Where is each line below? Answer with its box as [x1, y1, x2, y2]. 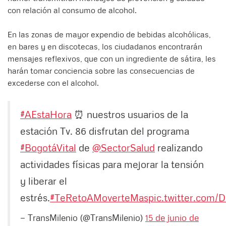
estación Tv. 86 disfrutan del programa [20, 124, 189, 137]
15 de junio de [145, 211, 199, 223]
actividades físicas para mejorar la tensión [20, 157, 204, 170]
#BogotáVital [20, 141, 76, 153]
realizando [155, 141, 203, 153]
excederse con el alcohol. [8, 77, 99, 88]
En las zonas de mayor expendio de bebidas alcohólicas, [8, 29, 211, 39]
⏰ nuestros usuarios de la [72, 107, 188, 120]
